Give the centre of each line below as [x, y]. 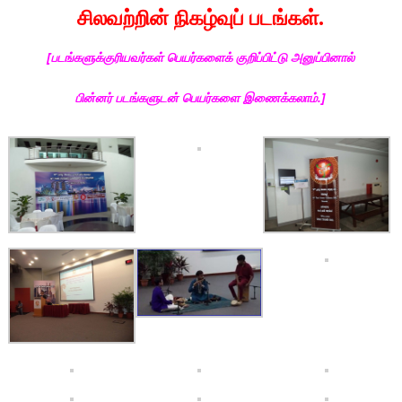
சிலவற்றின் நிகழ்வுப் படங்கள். [201, 17]
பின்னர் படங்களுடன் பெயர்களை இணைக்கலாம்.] [201, 97]
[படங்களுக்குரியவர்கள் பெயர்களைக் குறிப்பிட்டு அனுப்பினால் [201, 57]
